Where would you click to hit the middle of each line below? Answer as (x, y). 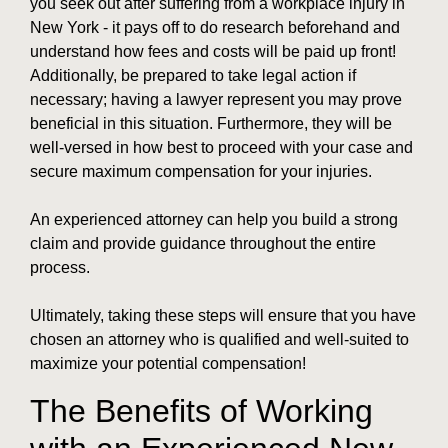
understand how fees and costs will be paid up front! (213, 52)
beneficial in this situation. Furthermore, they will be (211, 124)
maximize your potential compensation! (168, 364)
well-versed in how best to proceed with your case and (221, 148)
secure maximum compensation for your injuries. (201, 172)
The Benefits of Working (201, 411)
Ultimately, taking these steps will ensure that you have (223, 316)
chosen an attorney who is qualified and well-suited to (219, 340)
